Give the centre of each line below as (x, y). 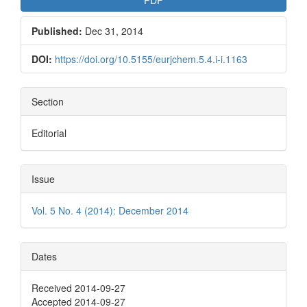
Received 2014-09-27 (78, 287)
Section (48, 101)
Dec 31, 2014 (113, 30)
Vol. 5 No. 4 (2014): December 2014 (110, 210)
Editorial (49, 133)
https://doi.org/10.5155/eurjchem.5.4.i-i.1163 (151, 59)
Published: (57, 30)
